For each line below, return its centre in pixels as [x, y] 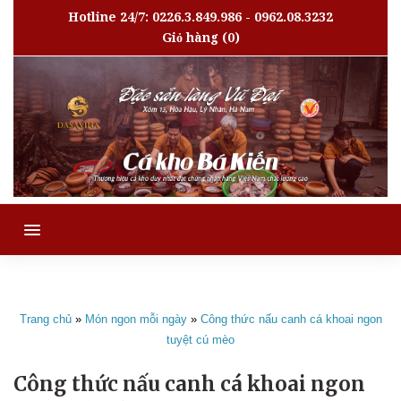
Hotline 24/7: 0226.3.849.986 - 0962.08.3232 [200, 17]
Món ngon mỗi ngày [136, 320]
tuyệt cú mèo [200, 340]
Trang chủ [45, 320]
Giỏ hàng [190, 38]
